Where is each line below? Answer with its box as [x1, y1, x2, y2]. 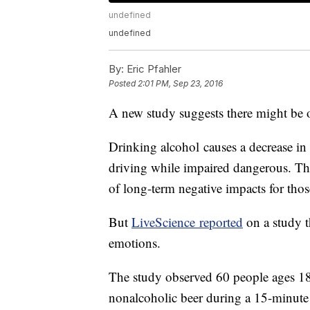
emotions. [109, 234, 165, 252]
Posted [109, 78, 138, 89]
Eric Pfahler [124, 62, 181, 76]
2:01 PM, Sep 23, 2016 [138, 78, 223, 89]
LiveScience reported [131, 213, 243, 231]
